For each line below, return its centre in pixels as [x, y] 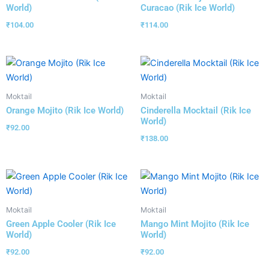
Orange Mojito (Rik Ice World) [65, 111]
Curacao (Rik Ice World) [188, 8]
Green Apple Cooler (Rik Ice [61, 224]
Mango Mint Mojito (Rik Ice [195, 224]
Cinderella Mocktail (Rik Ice [196, 111]
